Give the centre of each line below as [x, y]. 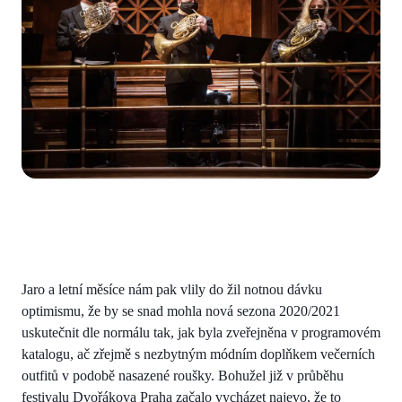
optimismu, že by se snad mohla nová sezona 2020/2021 [181, 311]
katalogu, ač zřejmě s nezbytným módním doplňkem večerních [198, 354]
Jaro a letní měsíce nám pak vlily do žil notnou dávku [172, 290]
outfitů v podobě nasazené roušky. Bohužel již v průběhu [183, 376]
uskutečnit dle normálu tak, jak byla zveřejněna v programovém [201, 333]
